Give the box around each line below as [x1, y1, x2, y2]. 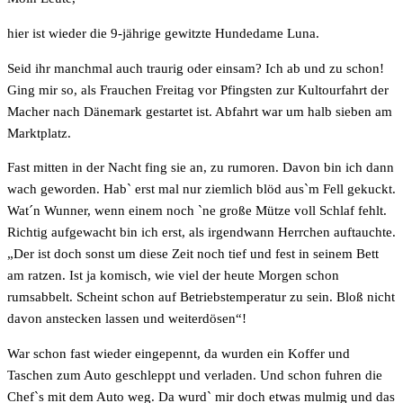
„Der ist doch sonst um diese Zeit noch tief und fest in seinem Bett [7, 246, 379, 262]
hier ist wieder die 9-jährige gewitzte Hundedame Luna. [7, 25, 319, 40]
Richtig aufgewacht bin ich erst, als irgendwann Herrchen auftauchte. [7, 225, 396, 240]
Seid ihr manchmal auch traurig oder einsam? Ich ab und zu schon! [7, 60, 384, 76]
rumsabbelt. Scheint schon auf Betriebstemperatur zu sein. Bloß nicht [7, 290, 395, 305]
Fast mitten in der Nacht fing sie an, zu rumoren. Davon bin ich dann [7, 160, 394, 175]
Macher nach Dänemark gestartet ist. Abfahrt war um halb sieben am [7, 103, 392, 119]
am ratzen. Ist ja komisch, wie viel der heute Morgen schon [7, 268, 339, 283]
